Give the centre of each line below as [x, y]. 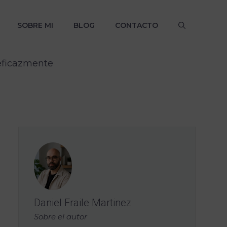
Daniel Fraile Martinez [83, 202]
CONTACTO [137, 25]
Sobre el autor [61, 216]
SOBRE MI [35, 25]
